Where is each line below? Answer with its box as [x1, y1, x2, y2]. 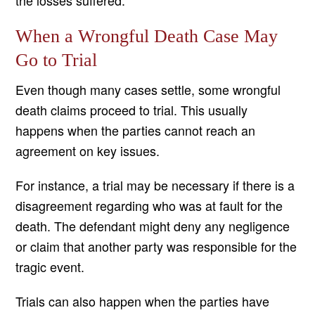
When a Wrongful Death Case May [15, 26, 278, 47]
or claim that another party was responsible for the [15, 237, 297, 256]
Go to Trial [15, 50, 98, 71]
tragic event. [15, 257, 85, 276]
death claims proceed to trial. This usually [15, 101, 248, 120]
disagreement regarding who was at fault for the [15, 196, 283, 215]
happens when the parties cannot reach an [15, 121, 256, 140]
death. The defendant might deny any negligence [15, 217, 290, 236]
